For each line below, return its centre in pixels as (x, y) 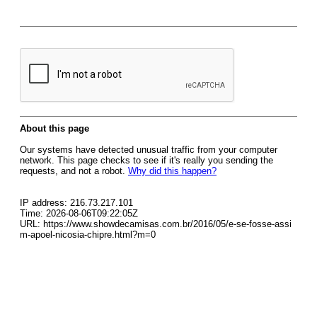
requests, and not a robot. (74, 171)
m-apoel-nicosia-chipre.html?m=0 (88, 235)
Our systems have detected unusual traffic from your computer (149, 150)
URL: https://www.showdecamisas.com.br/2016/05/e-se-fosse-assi (156, 224)
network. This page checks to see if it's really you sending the (146, 160)
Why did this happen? (172, 171)
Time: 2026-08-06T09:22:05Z (79, 213)
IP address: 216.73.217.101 (76, 203)
